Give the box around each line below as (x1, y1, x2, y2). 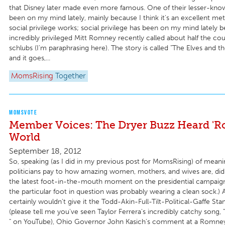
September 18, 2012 (9, 146, 81, 156)
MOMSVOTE (9, 108, 37, 116)
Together (55, 72, 86, 80)
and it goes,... (9, 54, 50, 63)
